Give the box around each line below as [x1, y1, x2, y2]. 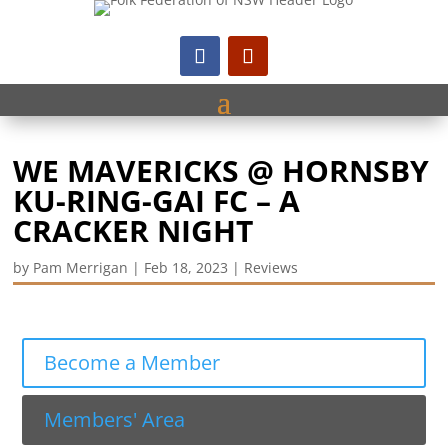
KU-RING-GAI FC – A [13, 180, 301, 221]
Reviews [244, 258, 299, 277]
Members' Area [44, 406, 186, 433]
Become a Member [44, 349, 221, 376]
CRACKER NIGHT [13, 210, 254, 251]
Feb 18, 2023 [144, 258, 229, 277]
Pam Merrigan [33, 258, 129, 277]
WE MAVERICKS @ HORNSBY [13, 150, 430, 191]
